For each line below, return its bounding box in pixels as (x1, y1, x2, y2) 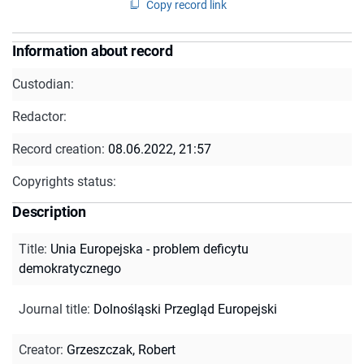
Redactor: (12, 108, 67, 124)
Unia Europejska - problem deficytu (50, 240, 249, 257)
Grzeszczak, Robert (67, 341, 175, 357)
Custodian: (12, 76, 74, 92)
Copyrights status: (12, 173, 116, 189)
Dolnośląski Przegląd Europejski (93, 301, 277, 317)
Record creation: (12, 141, 108, 157)
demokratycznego (19, 260, 121, 276)
